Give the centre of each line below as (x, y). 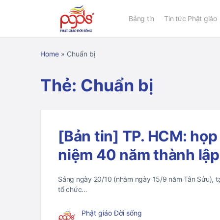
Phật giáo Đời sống (112, 213)
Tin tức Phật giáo (191, 18)
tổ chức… (73, 189)
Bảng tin (142, 18)
